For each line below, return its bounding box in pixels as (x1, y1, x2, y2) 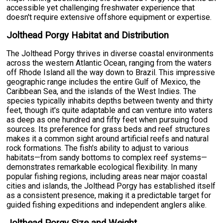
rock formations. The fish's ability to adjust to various (6, 143, 189, 153)
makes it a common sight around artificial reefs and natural (6, 134, 209, 144)
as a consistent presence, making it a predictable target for (6, 191, 212, 201)
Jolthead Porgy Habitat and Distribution (6, 30, 169, 41)
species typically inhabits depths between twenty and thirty (6, 96, 214, 106)
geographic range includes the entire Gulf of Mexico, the (6, 77, 201, 87)
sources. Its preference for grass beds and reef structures (6, 124, 211, 134)
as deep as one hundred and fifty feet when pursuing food (6, 115, 208, 125)
